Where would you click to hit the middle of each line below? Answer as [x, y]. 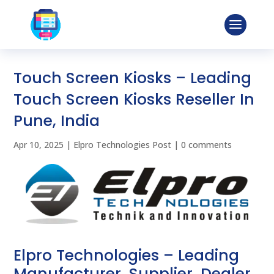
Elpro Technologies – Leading [127, 256]
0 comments [207, 145]
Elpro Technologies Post [123, 145]
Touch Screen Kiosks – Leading [133, 78]
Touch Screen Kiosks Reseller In [134, 99]
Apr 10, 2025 [39, 145]
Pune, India [57, 121]
